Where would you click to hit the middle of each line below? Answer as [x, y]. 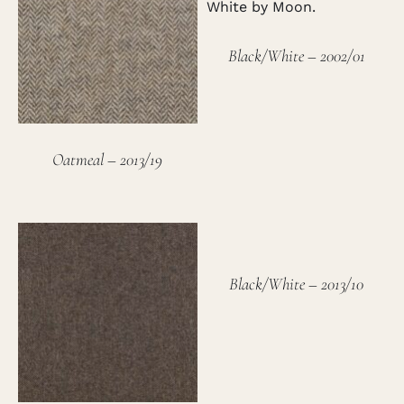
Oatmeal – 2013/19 [108, 160]
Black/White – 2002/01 [296, 56]
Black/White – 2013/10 [296, 284]
